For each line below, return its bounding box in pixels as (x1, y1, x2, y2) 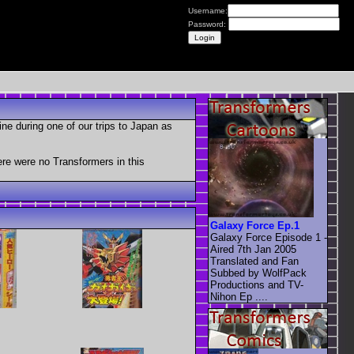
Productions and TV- (210, 278, 303, 291)
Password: (188, 20, 228, 28)
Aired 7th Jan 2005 (210, 243, 296, 255)
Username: (188, 6, 228, 15)
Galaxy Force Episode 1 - (210, 231, 327, 243)
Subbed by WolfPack (210, 266, 307, 279)
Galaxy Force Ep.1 (210, 219, 299, 232)
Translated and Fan (210, 254, 299, 267)
